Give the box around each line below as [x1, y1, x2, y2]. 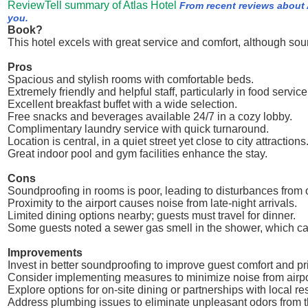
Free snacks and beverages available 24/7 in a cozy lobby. [8, 111, 292, 122]
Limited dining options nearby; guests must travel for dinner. [8, 210, 296, 221]
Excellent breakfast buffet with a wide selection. [8, 98, 237, 110]
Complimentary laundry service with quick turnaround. [8, 123, 269, 135]
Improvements [8, 247, 82, 258]
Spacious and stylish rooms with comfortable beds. [8, 74, 254, 85]
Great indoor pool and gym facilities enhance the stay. [8, 148, 267, 159]
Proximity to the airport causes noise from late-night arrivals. [8, 197, 297, 209]
